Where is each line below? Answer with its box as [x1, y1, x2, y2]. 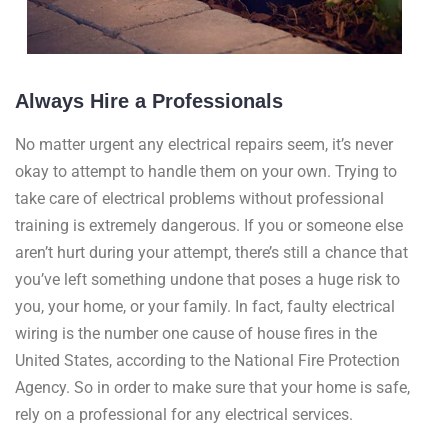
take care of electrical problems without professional [15, 189, 384, 208]
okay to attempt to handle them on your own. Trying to [15, 162, 397, 181]
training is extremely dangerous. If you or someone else [15, 216, 403, 235]
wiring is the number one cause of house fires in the [15, 324, 377, 343]
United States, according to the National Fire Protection [15, 351, 400, 370]
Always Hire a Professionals [15, 90, 283, 112]
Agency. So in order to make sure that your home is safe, [15, 378, 410, 397]
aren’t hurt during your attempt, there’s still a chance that [15, 243, 408, 262]
